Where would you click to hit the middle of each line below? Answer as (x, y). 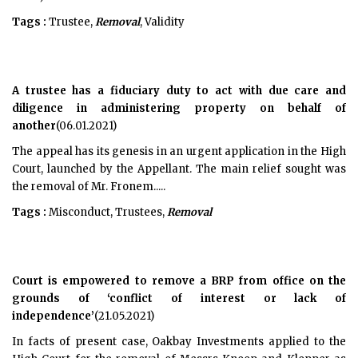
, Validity (162, 22)
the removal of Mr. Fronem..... (89, 187)
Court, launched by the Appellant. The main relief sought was (179, 169)
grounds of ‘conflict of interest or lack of (179, 298)
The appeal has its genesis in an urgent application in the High (179, 151)
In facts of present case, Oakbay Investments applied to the (179, 342)
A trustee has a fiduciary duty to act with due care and (179, 91)
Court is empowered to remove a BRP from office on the (179, 281)
